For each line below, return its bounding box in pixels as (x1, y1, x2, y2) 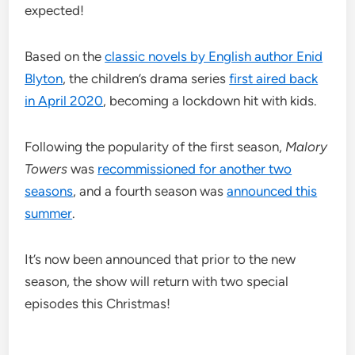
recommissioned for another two (97, 161, 292, 177)
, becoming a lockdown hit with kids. (103, 93, 318, 109)
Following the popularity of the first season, (25, 139, 286, 155)
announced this (227, 183, 318, 200)
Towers (25, 161, 71, 177)
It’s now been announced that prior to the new (25, 251, 296, 268)
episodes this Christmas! (25, 296, 171, 312)
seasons (25, 183, 74, 200)
